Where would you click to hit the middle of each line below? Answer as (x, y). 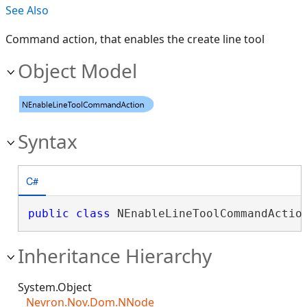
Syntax (48, 141)
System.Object (55, 287)
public (48, 213)
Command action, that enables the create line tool (135, 39)
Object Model (77, 71)
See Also (27, 10)
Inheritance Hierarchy (115, 256)
